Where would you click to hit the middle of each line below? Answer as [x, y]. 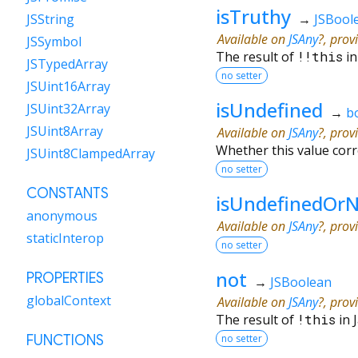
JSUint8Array [65, 131]
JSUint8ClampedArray [91, 153]
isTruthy [253, 16]
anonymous [62, 216]
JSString [50, 19]
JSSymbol [54, 42]
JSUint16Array [68, 86]
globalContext [69, 300]
